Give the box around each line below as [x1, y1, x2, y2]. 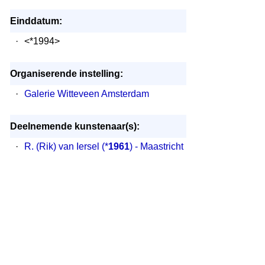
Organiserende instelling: [9, 69, 123, 79]
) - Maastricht [129, 141, 183, 151]
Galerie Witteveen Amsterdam [24, 89, 149, 99]
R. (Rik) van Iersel [24, 141, 99, 151]
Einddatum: [9, 16, 62, 26]
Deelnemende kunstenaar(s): [9, 121, 140, 131]
